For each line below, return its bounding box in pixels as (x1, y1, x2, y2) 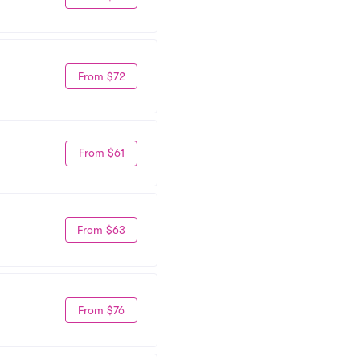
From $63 (77, 223, 125, 236)
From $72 (77, 69, 125, 83)
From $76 (78, 303, 125, 317)
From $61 (78, 146, 125, 159)
